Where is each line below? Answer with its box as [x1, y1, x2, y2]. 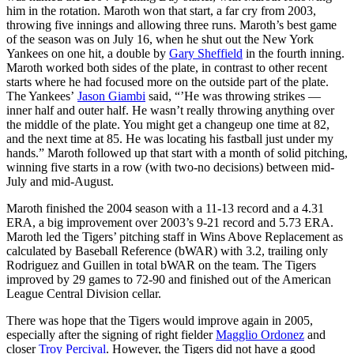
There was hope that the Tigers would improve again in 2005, [6, 313, 313, 327]
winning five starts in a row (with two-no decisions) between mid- [6, 160, 334, 174]
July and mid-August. [6, 174, 114, 188]
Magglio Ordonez [216, 327, 304, 341]
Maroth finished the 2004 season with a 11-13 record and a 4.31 [6, 201, 324, 215]
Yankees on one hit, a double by [6, 46, 169, 60]
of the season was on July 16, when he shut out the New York [6, 32, 314, 46]
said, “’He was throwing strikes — [145, 88, 321, 103]
